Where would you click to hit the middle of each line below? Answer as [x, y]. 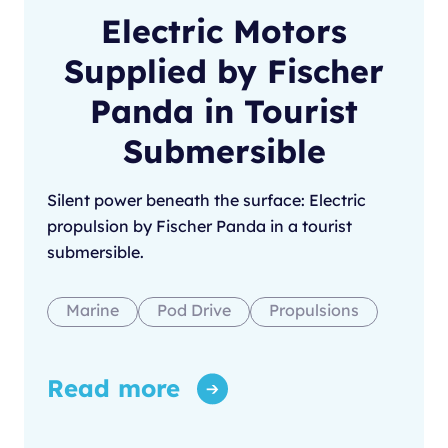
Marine [92, 310]
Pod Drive [194, 310]
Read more [113, 388]
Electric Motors [224, 31]
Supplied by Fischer [224, 71]
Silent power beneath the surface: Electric [206, 200]
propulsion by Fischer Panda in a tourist [199, 226]
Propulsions [314, 310]
